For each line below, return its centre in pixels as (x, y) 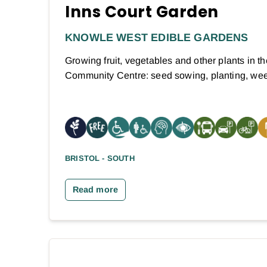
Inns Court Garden (142, 12)
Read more (95, 190)
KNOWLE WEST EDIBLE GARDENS (157, 38)
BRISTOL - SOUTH (100, 159)
